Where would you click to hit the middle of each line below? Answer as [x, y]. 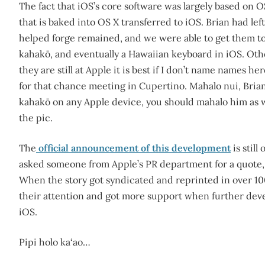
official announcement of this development [133, 148]
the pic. [36, 118]
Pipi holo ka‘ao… [55, 242]
